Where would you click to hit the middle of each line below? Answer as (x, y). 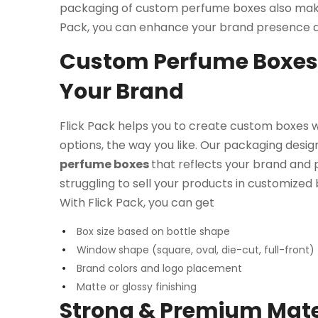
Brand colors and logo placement (159, 268)
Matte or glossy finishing (138, 286)
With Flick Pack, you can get (138, 202)
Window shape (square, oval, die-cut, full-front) (196, 250)
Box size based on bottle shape (153, 231)
